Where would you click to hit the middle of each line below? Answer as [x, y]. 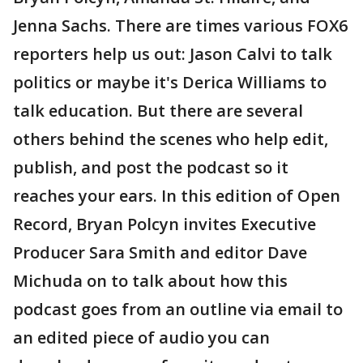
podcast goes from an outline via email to [178, 309]
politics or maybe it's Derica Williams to [170, 82]
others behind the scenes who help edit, [171, 139]
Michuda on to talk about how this [150, 281]
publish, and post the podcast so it [151, 167]
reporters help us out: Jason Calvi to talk [173, 54]
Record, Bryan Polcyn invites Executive [164, 224]
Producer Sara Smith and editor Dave [160, 252]
